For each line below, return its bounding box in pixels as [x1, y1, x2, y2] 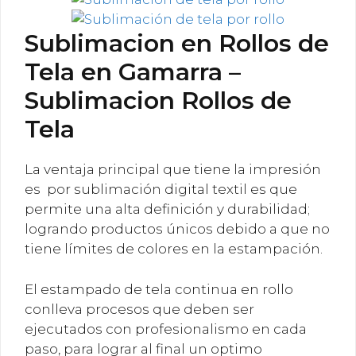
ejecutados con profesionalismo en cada [25, 320, 307, 337]
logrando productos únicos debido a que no [25, 221, 330, 237]
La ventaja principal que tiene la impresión [25, 161, 321, 177]
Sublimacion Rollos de [25, 86, 292, 115]
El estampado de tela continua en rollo [25, 281, 293, 297]
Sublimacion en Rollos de [25, 29, 329, 58]
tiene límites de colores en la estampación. [25, 241, 323, 257]
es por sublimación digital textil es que [25, 181, 297, 197]
